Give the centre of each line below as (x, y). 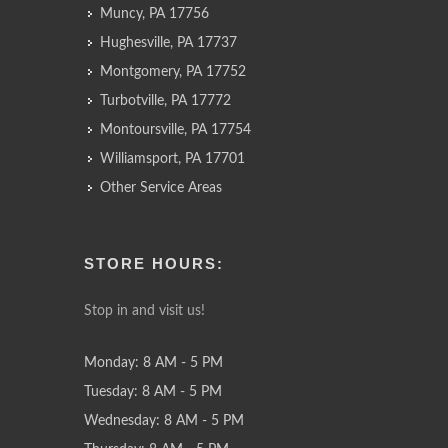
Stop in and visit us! (144, 311)
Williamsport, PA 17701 (172, 159)
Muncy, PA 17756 (154, 14)
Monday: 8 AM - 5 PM (153, 363)
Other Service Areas (161, 188)
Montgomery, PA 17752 (173, 72)
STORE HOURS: (154, 264)
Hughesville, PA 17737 (168, 43)
